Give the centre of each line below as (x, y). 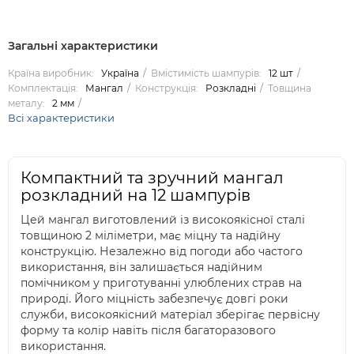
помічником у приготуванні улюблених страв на (161, 283)
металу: (26, 103)
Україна (120, 73)
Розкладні (231, 88)
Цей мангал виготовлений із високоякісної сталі (163, 220)
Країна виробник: (51, 73)
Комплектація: (43, 88)
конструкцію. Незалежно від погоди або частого (162, 251)
